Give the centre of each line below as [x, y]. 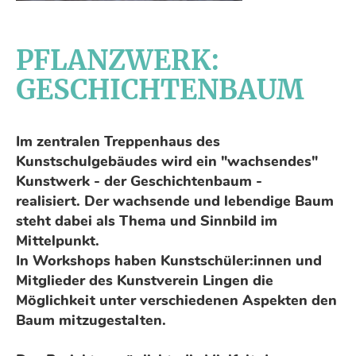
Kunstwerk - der [73, 181]
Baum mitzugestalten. [91, 320]
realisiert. [50, 201]
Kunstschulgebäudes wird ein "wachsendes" [167, 161]
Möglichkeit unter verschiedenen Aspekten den [176, 300]
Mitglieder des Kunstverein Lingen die [145, 281]
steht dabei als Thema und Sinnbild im [147, 221]
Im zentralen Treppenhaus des [118, 141]
